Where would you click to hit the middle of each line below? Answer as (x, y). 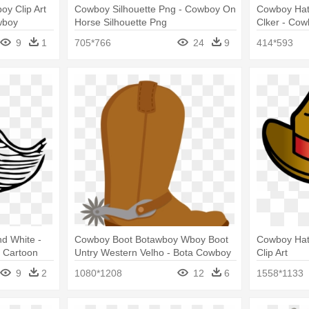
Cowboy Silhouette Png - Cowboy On (155, 9)
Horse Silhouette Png (120, 22)
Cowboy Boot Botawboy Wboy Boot (151, 240)
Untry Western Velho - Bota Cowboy (152, 253)
